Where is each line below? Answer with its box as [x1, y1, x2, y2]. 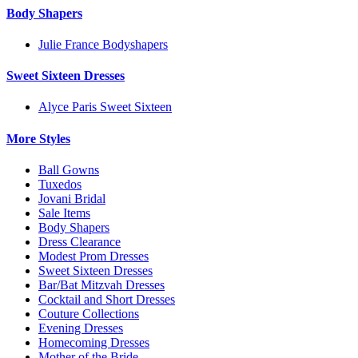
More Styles [6, 131, 70, 145]
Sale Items [38, 206, 90, 220]
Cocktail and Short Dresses [38, 292, 175, 306]
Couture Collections [38, 307, 139, 320]
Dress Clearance [38, 235, 121, 249]
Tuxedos [38, 177, 82, 191]
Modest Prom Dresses [38, 249, 149, 263]
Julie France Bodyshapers [38, 37, 168, 51]
